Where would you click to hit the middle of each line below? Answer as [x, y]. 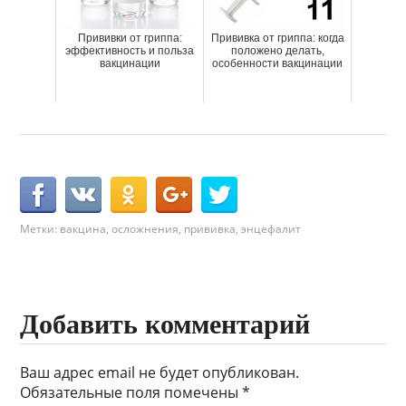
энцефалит [271, 229]
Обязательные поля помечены [131, 393]
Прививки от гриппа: [130, 39]
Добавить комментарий [165, 324]
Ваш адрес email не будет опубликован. [160, 373]
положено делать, [277, 51]
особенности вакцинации [277, 64]
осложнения [145, 229]
